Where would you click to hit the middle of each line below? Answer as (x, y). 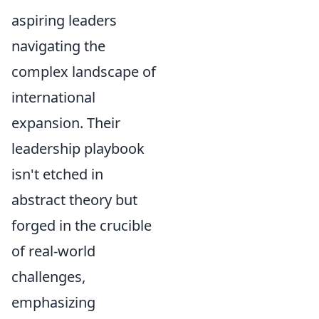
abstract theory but (74, 199)
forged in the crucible (82, 225)
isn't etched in (57, 174)
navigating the (58, 46)
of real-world (53, 251)
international (53, 97)
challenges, (48, 276)
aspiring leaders (64, 20)
